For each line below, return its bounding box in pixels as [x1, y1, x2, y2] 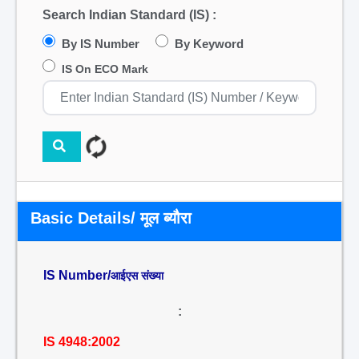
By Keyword [175, 37, 244, 50]
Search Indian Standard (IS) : [42, 8, 216, 22]
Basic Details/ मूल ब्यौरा [30, 209, 192, 227]
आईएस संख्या [111, 269, 163, 282]
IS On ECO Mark [62, 63, 148, 75]
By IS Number [62, 37, 139, 50]
